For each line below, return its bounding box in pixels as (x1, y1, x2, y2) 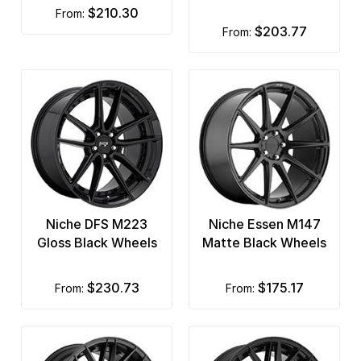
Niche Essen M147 (208, 215, 321, 232)
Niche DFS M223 (46, 215, 147, 232)
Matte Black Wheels (202, 234, 326, 251)
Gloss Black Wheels (36, 234, 157, 251)
